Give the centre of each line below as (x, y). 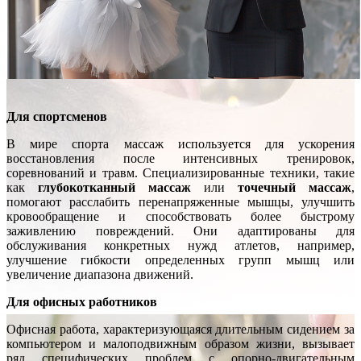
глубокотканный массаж (121, 187)
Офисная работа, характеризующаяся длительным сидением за (180, 329)
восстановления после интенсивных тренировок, (180, 158)
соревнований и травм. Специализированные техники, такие (180, 172)
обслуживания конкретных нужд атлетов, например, (180, 245)
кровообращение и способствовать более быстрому (180, 216)
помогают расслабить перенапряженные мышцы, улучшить (180, 201)
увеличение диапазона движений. (100, 274)
